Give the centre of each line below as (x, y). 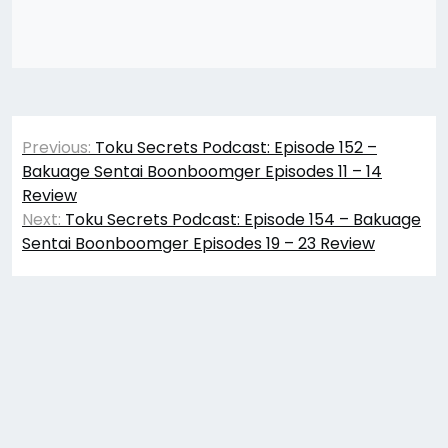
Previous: (56, 147)
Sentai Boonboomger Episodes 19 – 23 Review (198, 243)
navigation (87, 169)
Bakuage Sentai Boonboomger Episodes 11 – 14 (202, 171)
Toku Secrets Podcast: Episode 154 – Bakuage (243, 219)
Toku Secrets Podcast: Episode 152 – (236, 147)
